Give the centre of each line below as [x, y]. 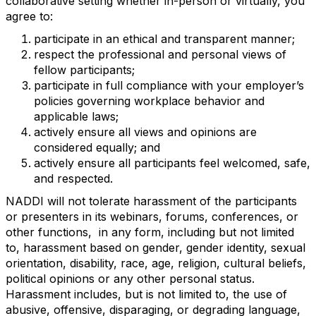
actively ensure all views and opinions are [145, 132]
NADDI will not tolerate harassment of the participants [151, 201]
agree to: [29, 16]
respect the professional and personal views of [160, 54]
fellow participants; [84, 70]
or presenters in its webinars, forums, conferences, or [152, 217]
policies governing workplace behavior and [149, 101]
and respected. [73, 178]
